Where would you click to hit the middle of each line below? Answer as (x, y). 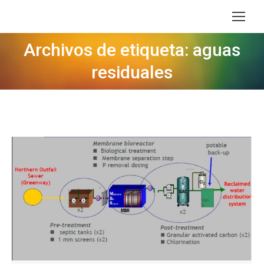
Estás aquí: (132, 61)
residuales (132, 72)
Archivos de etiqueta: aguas (132, 50)
